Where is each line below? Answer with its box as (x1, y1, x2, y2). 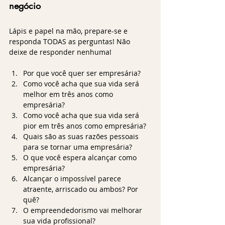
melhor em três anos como (23, 89, 115, 99)
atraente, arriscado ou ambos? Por (23, 184, 140, 194)
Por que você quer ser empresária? (23, 68, 141, 78)
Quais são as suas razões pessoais (23, 131, 141, 141)
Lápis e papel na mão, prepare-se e (9, 26, 130, 36)
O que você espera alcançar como (23, 152, 139, 162)
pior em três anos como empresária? (23, 121, 146, 131)
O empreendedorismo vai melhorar (23, 205, 144, 215)
